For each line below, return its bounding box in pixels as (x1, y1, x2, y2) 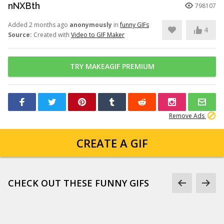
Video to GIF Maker (71, 30, 124, 39)
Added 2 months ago (8, 20, 69, 29)
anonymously (69, 20, 112, 29)
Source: (8, 30, 32, 39)
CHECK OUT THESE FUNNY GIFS (8, 177, 149, 189)
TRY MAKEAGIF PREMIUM (69, 61, 154, 71)
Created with (32, 30, 71, 39)
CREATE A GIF (76, 135, 148, 150)
